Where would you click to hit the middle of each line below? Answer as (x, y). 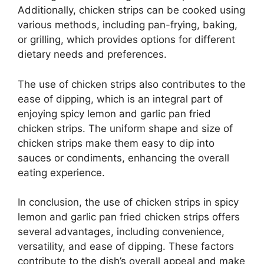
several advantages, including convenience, (121, 232)
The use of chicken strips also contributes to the (132, 84)
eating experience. (61, 172)
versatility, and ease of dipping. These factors (126, 247)
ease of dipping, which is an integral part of (120, 99)
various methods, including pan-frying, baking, (128, 25)
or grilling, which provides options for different (126, 40)
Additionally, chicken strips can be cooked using (131, 10)
